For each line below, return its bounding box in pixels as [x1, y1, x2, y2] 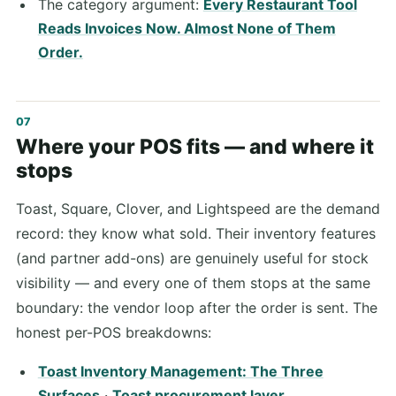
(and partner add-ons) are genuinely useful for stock [16, 248, 369, 267]
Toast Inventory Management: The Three [37, 362, 324, 380]
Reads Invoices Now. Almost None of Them [37, 19, 336, 37]
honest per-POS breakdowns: [16, 323, 211, 341]
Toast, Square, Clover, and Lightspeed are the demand [16, 199, 380, 217]
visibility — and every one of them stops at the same [16, 273, 370, 292]
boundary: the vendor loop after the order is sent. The [16, 298, 377, 316]
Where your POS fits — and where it [16, 134, 374, 160]
